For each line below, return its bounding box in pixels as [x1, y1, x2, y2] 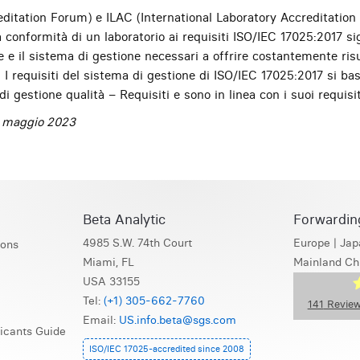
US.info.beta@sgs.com [118, 313, 236, 327]
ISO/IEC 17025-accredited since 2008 [88, 342, 244, 354]
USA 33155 [82, 274, 140, 288]
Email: [82, 313, 119, 327]
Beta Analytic [82, 210, 166, 227]
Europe [293, 235, 331, 250]
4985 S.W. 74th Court [82, 235, 192, 250]
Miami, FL [82, 255, 134, 269]
